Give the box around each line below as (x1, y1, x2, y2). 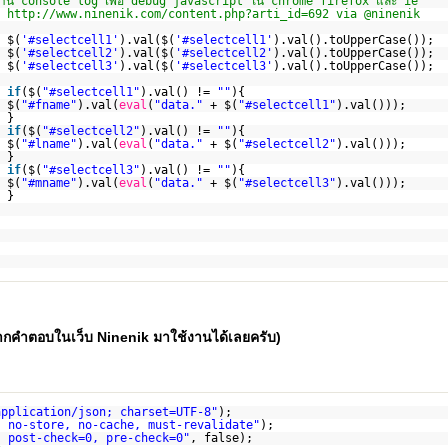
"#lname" (20, 137, 77, 151)
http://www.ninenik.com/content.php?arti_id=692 (6, 7, 329, 21)
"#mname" (20, 176, 77, 190)
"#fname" (20, 98, 77, 112)
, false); (189, 431, 253, 445)
